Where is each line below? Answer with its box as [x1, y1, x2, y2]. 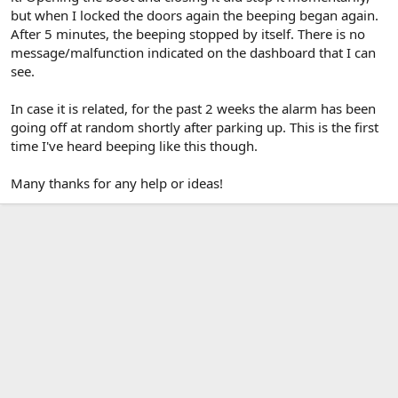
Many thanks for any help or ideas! [11, 173, 223, 192]
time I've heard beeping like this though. [11, 136, 258, 155]
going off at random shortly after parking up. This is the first [11, 117, 378, 136]
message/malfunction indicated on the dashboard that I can [11, 43, 376, 61]
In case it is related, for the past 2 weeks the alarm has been [11, 99, 376, 117]
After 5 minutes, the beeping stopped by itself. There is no [11, 24, 365, 43]
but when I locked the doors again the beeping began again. [11, 5, 378, 24]
